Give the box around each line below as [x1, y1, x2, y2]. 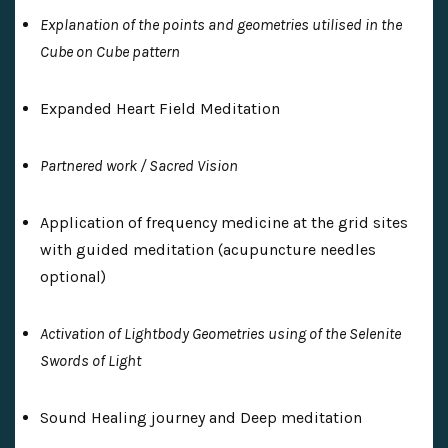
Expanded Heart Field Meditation [40, 98, 280, 118]
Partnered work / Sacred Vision [40, 155, 238, 175]
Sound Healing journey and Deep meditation [40, 407, 362, 427]
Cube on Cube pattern [40, 41, 180, 61]
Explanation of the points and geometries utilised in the [40, 14, 402, 34]
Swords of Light [40, 350, 141, 370]
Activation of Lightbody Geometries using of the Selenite [40, 323, 401, 343]
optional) [40, 266, 106, 286]
